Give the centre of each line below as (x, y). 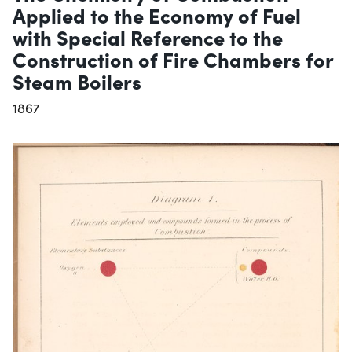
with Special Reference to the (148, 37)
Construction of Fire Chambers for (173, 59)
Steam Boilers (77, 81)
